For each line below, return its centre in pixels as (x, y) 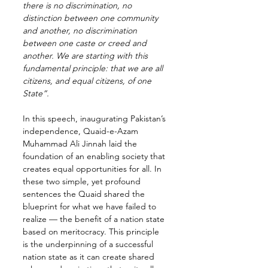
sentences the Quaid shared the (85, 194)
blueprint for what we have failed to (91, 207)
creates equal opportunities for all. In (93, 169)
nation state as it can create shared (90, 257)
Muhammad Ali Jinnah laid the (81, 144)
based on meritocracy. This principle (92, 232)
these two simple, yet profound (83, 182)
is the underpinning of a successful (89, 244)
